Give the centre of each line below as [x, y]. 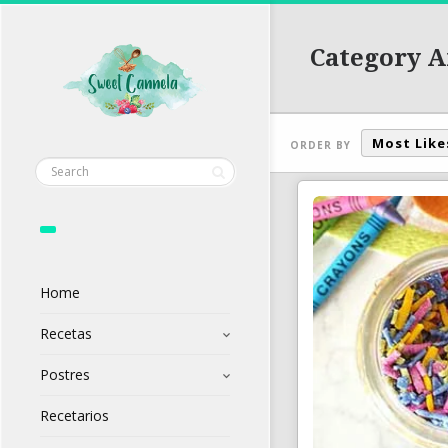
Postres [65, 375]
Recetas [66, 334]
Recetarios [74, 416]
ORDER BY [320, 144]
